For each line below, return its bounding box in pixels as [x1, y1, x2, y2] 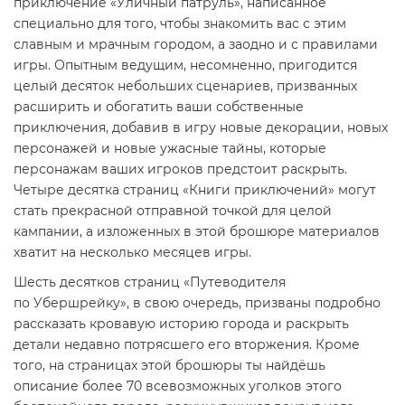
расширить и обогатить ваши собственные [14, 98, 304, 115]
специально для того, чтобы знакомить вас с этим [14, 14, 346, 32]
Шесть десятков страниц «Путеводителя [14, 273, 286, 290]
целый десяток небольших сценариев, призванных [14, 77, 357, 94]
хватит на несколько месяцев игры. [14, 243, 251, 260]
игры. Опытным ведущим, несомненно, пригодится [14, 56, 357, 73]
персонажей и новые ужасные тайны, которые [14, 139, 326, 156]
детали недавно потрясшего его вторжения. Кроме [14, 335, 360, 353]
